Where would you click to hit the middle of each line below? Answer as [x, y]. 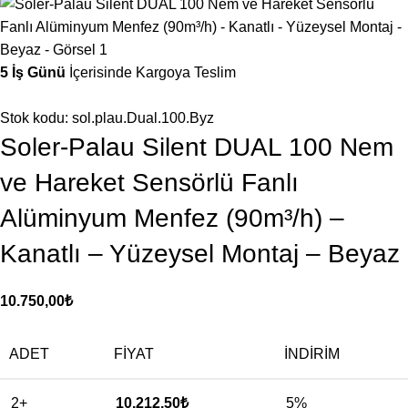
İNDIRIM [312, 354]
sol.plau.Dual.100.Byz [143, 118]
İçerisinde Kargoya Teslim [151, 72]
